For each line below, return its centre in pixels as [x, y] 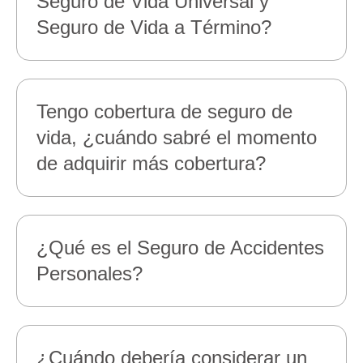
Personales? [96, 273]
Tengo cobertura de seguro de [164, 111]
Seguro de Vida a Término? [154, 27]
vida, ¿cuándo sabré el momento [177, 137]
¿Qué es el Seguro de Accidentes [180, 248]
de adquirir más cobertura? [158, 163]
